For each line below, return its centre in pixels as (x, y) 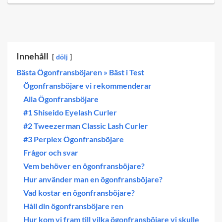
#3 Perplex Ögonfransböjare (74, 139)
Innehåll (32, 56)
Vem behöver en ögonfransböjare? (84, 166)
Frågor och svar (51, 153)
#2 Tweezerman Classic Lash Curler (86, 126)
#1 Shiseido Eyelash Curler (70, 112)
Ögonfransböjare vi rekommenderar (87, 86)
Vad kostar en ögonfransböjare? (79, 193)
